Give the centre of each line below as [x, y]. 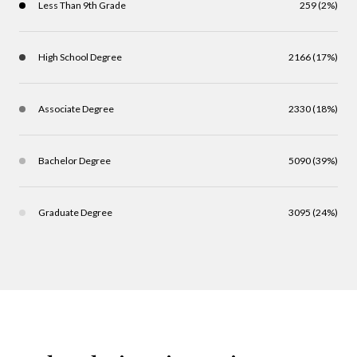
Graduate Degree [75, 212]
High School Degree [80, 57]
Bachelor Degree [75, 160]
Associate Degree [76, 108]
